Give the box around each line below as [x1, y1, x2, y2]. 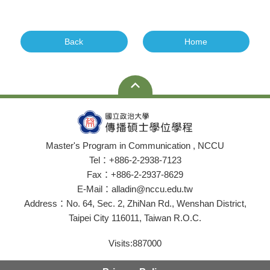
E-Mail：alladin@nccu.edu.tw [77, 184, 193, 194]
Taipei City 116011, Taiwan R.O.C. [69, 213, 201, 223]
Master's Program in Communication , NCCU [46, 140, 224, 151]
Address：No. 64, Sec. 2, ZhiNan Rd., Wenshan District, [24, 198, 246, 209]
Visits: [108, 238, 133, 248]
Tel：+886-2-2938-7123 [89, 155, 181, 165]
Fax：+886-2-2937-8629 [87, 169, 183, 180]
